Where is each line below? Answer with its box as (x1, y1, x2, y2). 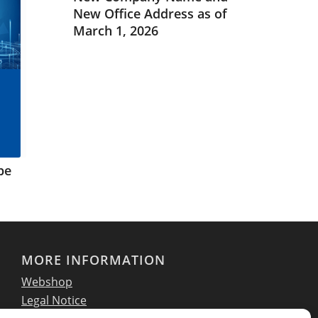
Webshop (21, 274, 72, 290)
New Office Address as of (73, 4, 228, 22)
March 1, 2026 (73, 21, 159, 39)
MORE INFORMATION (21, 251, 165, 269)
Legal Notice (21, 292, 87, 309)
